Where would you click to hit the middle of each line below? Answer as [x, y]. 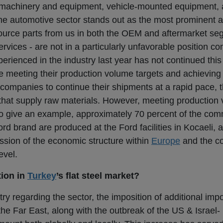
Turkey [42, 176]
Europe [166, 141]
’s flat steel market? [98, 176]
